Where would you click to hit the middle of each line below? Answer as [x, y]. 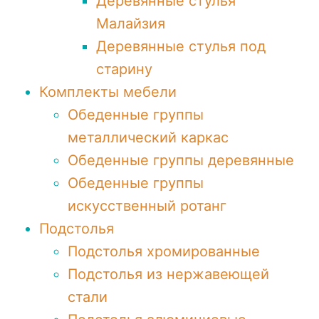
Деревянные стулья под [181, 46]
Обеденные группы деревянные [181, 160]
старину [124, 69]
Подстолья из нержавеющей [168, 274]
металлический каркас [148, 137]
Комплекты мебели [108, 92]
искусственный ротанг [147, 206]
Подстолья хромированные [164, 251]
